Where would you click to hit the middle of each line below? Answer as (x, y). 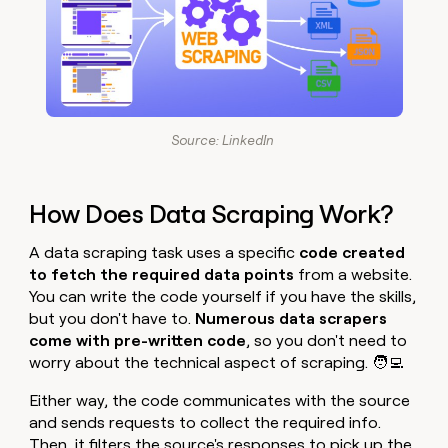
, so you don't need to (327, 340)
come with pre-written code (138, 340)
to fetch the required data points (162, 274)
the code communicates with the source (261, 400)
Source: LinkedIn (224, 139)
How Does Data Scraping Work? (211, 213)
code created (352, 252)
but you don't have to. (112, 318)
